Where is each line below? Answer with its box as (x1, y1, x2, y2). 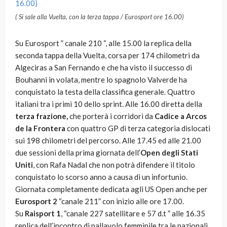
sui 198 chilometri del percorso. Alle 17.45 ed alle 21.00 (15, 136, 201, 145)
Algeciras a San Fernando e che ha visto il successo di (15, 63, 192, 72)
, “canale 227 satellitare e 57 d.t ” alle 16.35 (61, 209, 205, 218)
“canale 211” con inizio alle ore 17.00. (57, 197, 184, 206)
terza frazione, (15, 111, 68, 121)
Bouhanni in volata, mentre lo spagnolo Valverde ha (15, 75, 187, 85)
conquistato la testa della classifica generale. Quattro (15, 87, 195, 97)
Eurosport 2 (15, 197, 57, 206)
